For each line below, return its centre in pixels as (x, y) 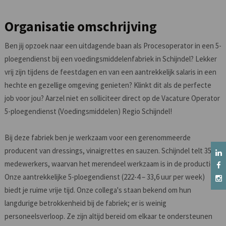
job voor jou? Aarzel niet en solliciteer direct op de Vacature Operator (112, 98)
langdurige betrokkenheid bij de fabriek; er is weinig (85, 203)
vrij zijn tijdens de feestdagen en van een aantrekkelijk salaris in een (110, 72)
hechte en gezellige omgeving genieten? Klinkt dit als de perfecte (108, 85)
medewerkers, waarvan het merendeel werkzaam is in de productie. (110, 164)
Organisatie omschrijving (80, 26)
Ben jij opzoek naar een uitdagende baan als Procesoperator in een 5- (113, 46)
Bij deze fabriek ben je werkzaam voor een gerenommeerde (97, 137)
